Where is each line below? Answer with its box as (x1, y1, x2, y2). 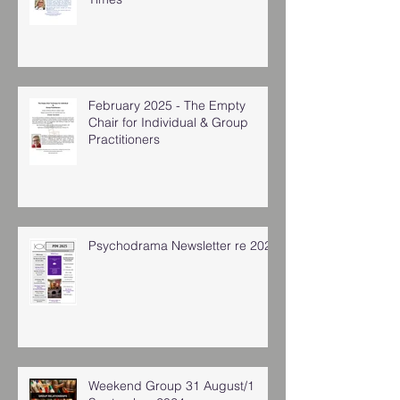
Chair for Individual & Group (88, 113, 248, 130)
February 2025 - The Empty (88, 96, 246, 113)
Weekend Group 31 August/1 (88, 377, 254, 394)
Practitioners (88, 130, 160, 147)
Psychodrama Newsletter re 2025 (88, 237, 279, 254)
